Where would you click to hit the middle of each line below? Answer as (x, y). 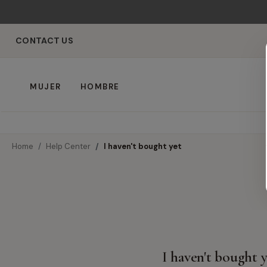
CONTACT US (44, 41)
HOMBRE (100, 87)
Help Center (68, 146)
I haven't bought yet (143, 146)
